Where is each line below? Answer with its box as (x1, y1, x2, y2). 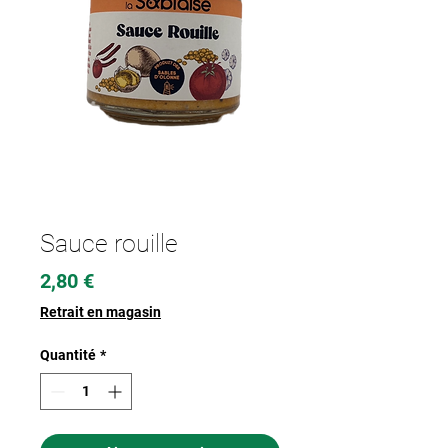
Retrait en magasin (40, 304, 161, 321)
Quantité (40, 347, 96, 364)
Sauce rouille (40, 229, 178, 259)
